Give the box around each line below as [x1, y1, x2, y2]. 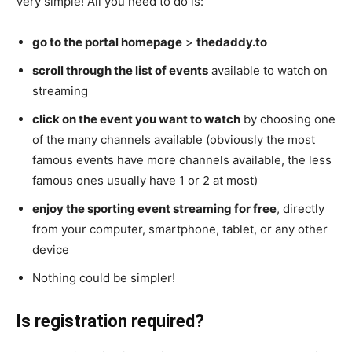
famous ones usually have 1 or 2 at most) [32, 173, 258, 188]
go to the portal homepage [32, 35, 182, 49]
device [32, 242, 69, 257]
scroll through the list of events [32, 63, 208, 78]
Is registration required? [16, 311, 204, 331]
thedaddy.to [196, 35, 267, 49]
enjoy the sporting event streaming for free [32, 201, 277, 216]
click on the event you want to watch [32, 112, 240, 126]
